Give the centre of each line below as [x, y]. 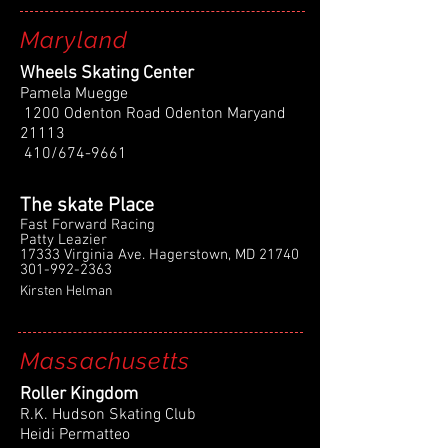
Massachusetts [105, 360]
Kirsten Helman [66, 291]
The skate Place [87, 206]
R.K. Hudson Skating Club [110, 415]
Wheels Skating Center [107, 73]
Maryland [74, 39]
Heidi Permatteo [77, 435]
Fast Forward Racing [87, 225]
